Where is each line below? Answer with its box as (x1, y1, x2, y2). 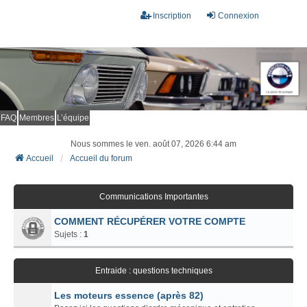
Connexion (218, 11, 259, 21)
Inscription (153, 11, 191, 21)
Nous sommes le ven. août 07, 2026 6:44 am (71, 138, 236, 149)
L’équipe (57, 112, 89, 123)
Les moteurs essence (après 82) (54, 289, 204, 301)
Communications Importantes (99, 191, 208, 201)
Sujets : (54, 229, 84, 239)
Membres (19, 112, 54, 123)
